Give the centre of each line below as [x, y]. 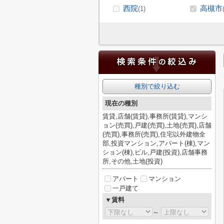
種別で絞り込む [157, 86]
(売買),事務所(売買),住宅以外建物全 [154, 134]
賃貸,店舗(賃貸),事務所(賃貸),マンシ [155, 116]
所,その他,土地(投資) [132, 161]
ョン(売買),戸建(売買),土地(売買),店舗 [157, 125]
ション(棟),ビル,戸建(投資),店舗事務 [155, 152]
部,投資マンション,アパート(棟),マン [156, 143]
